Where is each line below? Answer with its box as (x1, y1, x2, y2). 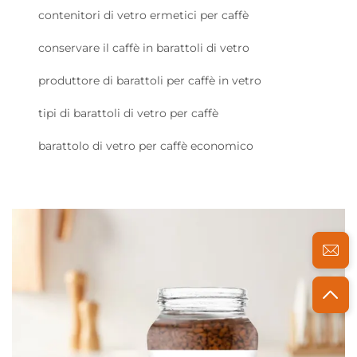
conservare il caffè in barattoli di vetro (38, 41, 249, 55)
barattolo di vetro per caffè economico (38, 139, 253, 153)
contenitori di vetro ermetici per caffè (38, 8, 249, 22)
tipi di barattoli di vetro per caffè (38, 106, 218, 120)
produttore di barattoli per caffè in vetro (38, 73, 261, 88)
